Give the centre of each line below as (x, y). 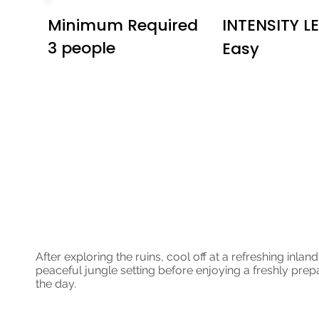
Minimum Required (123, 25)
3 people (82, 48)
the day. (56, 283)
